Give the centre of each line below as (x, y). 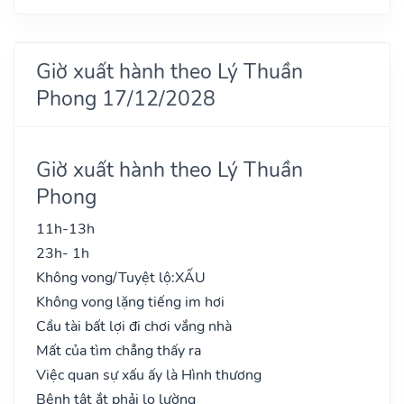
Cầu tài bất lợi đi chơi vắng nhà (134, 326)
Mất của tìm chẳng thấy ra (119, 350)
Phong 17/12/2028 (126, 98)
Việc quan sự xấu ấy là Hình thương (149, 375)
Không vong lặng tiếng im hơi (130, 302)
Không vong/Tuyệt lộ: (106, 277)
